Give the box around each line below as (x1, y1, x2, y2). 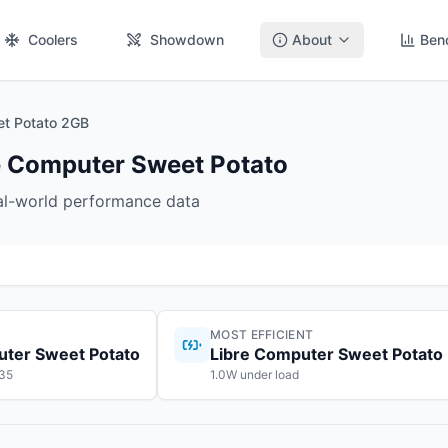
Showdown (150, 31, 224, 48)
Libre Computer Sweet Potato (210, 344, 443, 364)
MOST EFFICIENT (210, 327, 314, 342)
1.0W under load (210, 367, 299, 382)
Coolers (28, 31, 78, 48)
